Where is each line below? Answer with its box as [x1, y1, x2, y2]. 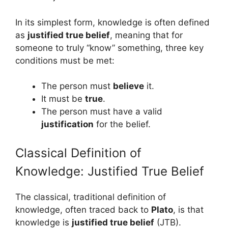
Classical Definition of [15, 145, 141, 160]
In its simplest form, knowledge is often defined [15, 17, 210, 27]
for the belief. [94, 119, 151, 129]
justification [41, 119, 94, 129]
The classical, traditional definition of [15, 191, 166, 202]
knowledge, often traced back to [15, 204, 151, 215]
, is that [173, 204, 204, 215]
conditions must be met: [15, 55, 115, 66]
